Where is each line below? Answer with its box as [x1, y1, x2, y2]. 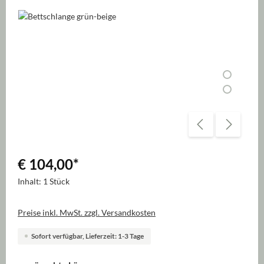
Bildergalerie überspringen [17, 10, 115, 21]
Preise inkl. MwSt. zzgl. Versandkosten [18, 207, 156, 217]
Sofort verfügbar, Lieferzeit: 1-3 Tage [31, 231, 144, 240]
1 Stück [43, 176, 70, 186]
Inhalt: [18, 176, 43, 186]
